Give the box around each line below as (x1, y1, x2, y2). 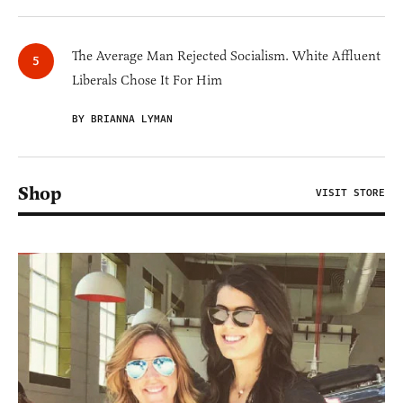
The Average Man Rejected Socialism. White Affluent (72, 48, 381, 65)
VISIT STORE (316, 185, 385, 201)
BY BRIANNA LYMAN (72, 112, 173, 128)
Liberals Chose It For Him (72, 72, 222, 89)
